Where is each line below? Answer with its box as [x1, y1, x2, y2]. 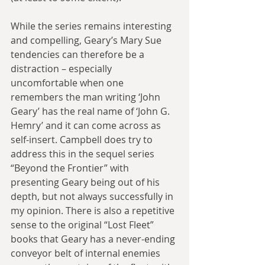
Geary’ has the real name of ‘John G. [11, 104, 172, 118]
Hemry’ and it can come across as [11, 118, 163, 132]
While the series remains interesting [11, 19, 174, 33]
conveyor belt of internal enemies [11, 246, 163, 260]
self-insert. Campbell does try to [11, 132, 155, 146]
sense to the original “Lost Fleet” [11, 218, 156, 231]
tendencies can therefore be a [11, 47, 147, 61]
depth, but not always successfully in [11, 189, 176, 203]
